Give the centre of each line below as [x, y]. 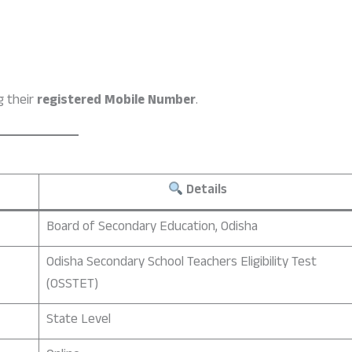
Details [205, 191]
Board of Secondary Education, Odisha [152, 228]
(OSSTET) [72, 285]
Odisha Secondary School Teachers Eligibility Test [181, 263]
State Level [78, 321]
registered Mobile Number [117, 101]
